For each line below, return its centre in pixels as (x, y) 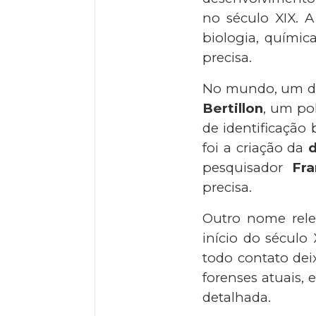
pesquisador (247, 168)
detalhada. (237, 298)
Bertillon (233, 109)
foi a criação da (256, 148)
